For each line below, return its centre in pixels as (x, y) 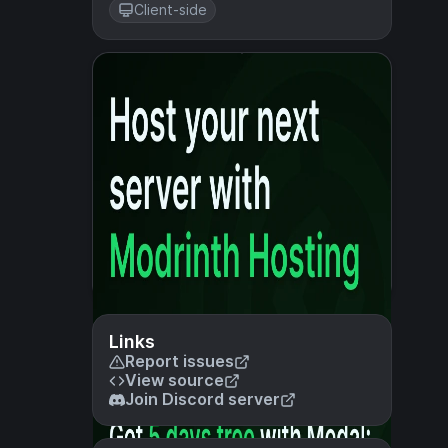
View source (174, 380)
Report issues (179, 361)
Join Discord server (202, 399)
